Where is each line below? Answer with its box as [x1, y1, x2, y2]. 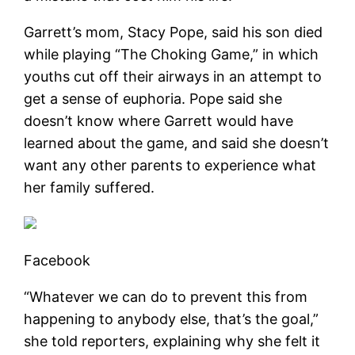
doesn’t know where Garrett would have [24, 112, 294, 129]
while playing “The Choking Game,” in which [24, 45, 319, 63]
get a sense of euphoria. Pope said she [24, 90, 283, 107]
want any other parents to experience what [24, 156, 317, 174]
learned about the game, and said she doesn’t [24, 134, 330, 151]
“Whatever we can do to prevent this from [24, 288, 308, 305]
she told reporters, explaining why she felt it [24, 332, 321, 349]
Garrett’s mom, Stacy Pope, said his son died [24, 23, 323, 40]
